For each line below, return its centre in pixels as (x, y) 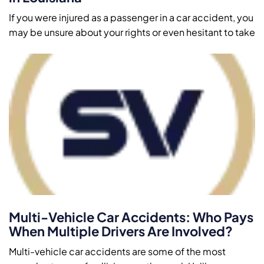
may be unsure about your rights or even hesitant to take (132, 32)
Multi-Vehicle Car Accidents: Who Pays (131, 217)
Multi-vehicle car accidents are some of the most (117, 251)
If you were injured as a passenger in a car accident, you (131, 17)
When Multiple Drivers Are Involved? (121, 231)
